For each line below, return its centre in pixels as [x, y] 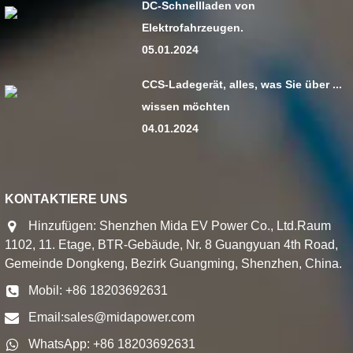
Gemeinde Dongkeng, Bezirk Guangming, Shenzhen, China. [174, 264]
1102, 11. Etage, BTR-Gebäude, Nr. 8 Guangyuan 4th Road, [172, 245]
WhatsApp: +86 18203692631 [112, 344]
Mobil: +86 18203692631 [98, 290]
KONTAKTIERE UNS [67, 199]
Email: [46, 317]
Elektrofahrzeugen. [193, 28]
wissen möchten [186, 106]
